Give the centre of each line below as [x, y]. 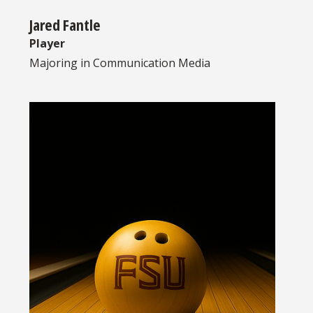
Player [47, 43]
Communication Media [152, 63]
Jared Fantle [65, 24]
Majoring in [61, 63]
